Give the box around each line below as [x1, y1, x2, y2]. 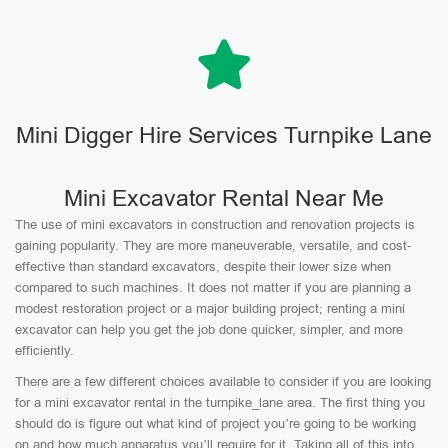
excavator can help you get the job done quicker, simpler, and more [15, 322, 403, 337]
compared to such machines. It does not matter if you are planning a [15, 280, 411, 295]
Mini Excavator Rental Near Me [64, 185, 384, 211]
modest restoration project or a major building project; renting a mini [15, 301, 405, 316]
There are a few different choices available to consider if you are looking [15, 374, 431, 389]
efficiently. [15, 343, 74, 358]
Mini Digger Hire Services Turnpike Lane [16, 122, 432, 148]
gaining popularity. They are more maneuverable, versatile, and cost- [15, 238, 411, 253]
